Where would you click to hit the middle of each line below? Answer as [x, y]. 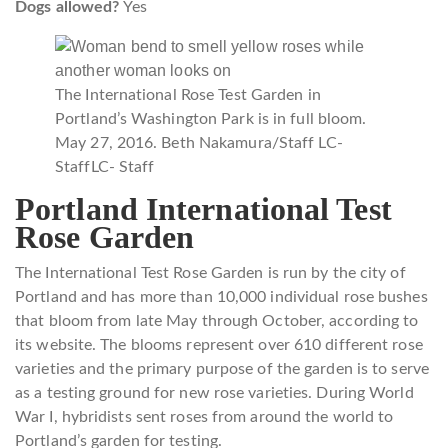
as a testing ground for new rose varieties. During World [214, 392]
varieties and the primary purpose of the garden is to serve [222, 368]
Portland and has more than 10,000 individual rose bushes [221, 296]
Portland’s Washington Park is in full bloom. [211, 118]
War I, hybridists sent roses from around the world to [204, 416]
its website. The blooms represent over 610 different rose [219, 344]
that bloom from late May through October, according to [217, 320]
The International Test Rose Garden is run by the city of [210, 272]
